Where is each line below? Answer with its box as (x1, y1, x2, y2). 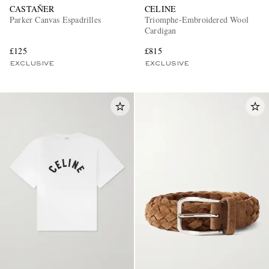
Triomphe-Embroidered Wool (145, 14, 249, 26)
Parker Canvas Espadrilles (10, 14, 101, 26)
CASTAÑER (10, 3, 55, 15)
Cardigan (145, 25, 177, 37)
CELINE (145, 3, 177, 15)
